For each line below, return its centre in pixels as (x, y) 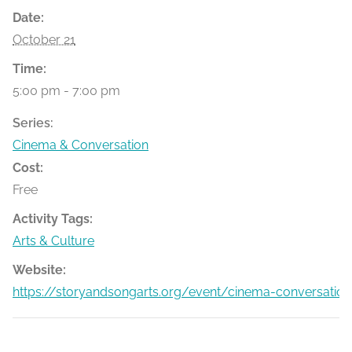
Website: (39, 269)
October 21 (44, 39)
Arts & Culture (53, 240)
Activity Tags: (53, 218)
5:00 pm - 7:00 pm (66, 90)
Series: (33, 123)
